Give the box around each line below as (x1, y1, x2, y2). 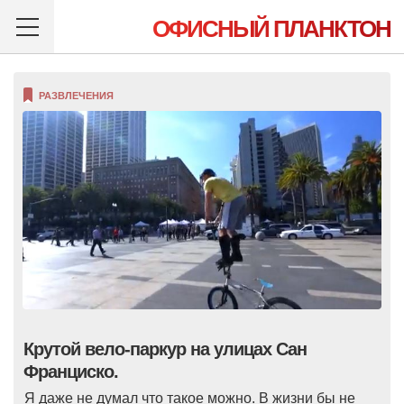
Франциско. (23, 361, 118, 381)
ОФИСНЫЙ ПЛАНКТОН (152, 15, 390, 42)
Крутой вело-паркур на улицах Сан (23, 338, 307, 359)
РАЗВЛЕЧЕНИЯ (39, 90, 114, 101)
